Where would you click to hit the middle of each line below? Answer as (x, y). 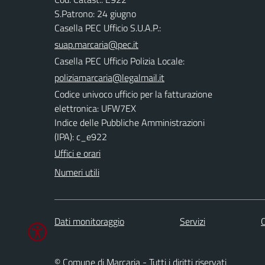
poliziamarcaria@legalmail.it (109, 77)
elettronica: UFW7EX (95, 108)
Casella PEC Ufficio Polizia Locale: (119, 61)
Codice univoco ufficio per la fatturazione (133, 94)
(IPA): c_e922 (81, 137)
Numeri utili (77, 172)
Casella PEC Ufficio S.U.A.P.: (108, 28)
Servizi (193, 221)
